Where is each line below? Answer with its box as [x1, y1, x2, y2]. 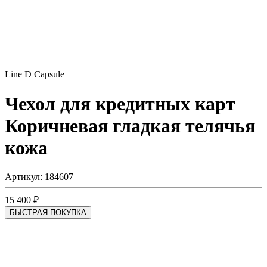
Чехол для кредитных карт [5, 92, 235, 114]
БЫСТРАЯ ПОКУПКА [10, 208, 86, 218]
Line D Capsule [5, 69, 64, 80]
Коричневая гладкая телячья [5, 114, 255, 136]
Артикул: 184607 [5, 172, 73, 182]
